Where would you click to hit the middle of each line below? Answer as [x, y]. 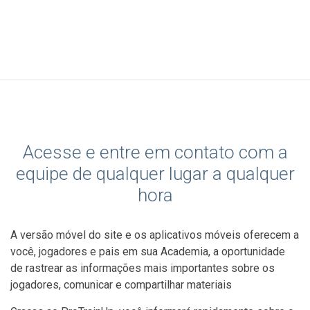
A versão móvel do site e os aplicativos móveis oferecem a [155, 235]
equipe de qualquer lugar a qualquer [155, 174]
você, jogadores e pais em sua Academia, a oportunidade [148, 252]
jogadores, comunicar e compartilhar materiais [121, 285]
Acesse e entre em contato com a [155, 153]
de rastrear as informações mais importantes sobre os [143, 268]
